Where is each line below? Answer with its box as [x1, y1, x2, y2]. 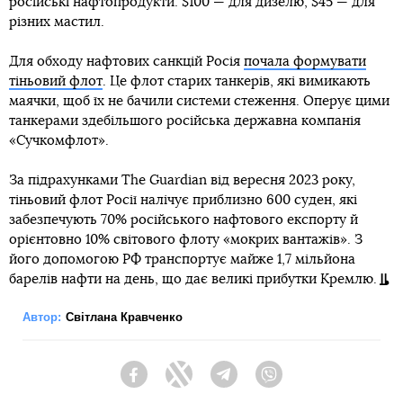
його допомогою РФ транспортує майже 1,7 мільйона [9, 252, 355, 266]
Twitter [193, 375, 230, 390]
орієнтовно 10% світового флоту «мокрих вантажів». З [9, 232, 363, 246]
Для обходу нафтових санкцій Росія [9, 54, 244, 68]
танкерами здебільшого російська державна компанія [9, 113, 361, 128]
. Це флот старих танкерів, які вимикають [103, 74, 371, 88]
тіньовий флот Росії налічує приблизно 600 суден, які [9, 193, 357, 207]
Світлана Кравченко [66, 309, 183, 324]
